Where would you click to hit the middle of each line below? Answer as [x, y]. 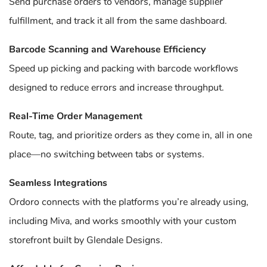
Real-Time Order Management [76, 116]
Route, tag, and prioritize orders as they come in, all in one [131, 135]
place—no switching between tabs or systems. [107, 154]
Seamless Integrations [58, 183]
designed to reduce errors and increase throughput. [117, 88]
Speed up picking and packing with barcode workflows [124, 69]
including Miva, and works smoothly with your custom [123, 221]
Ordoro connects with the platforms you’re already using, [129, 202]
